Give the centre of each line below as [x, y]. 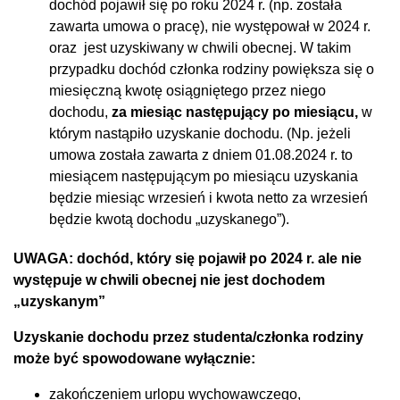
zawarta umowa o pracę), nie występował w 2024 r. [210, 26]
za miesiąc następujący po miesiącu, [235, 112]
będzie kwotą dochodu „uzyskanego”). [169, 219]
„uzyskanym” [59, 301]
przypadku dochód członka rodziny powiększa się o [212, 69]
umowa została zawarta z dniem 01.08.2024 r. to [201, 154]
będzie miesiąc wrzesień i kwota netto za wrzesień [208, 197]
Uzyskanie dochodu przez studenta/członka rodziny [188, 337]
